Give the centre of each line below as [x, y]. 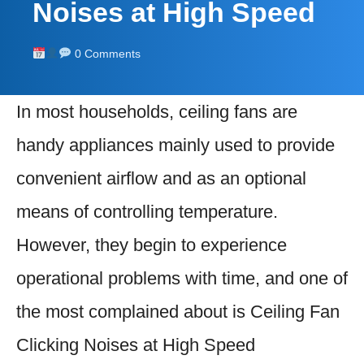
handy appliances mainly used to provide [175, 145]
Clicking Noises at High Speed [136, 344]
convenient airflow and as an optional [161, 178]
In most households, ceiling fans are [157, 111]
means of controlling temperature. [147, 211]
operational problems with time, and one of [182, 278]
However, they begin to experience [152, 245]
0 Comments [106, 53]
